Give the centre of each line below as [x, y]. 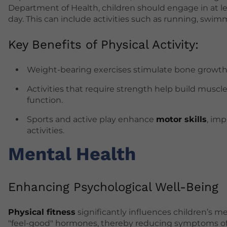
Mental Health [72, 154]
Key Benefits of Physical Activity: [103, 45]
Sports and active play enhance [91, 120]
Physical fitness [42, 212]
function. [45, 100]
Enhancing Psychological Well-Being [113, 187]
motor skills [181, 120]
